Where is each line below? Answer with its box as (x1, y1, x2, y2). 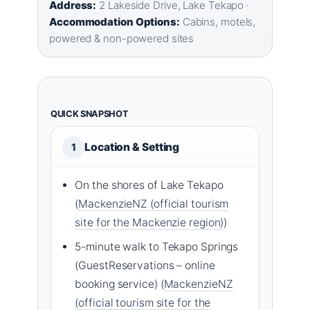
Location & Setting (84, 140, 180, 154)
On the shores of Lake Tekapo (75, 178, 224, 192)
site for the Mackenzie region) (75, 215, 224, 229)
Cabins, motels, (179, 15, 256, 28)
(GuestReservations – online (75, 258, 215, 272)
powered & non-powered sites (49, 31, 194, 45)
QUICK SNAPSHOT (51, 108, 129, 119)
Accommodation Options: (49, 15, 180, 28)
